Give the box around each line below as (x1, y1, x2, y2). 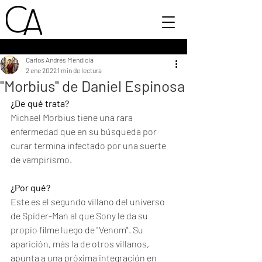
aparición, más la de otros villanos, (11, 238, 151, 249)
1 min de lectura (57, 66, 102, 74)
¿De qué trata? (11, 98, 69, 109)
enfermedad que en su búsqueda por (11, 126, 158, 137)
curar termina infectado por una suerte (11, 140, 168, 151)
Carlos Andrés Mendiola (26, 56, 94, 64)
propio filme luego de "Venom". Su (11, 224, 145, 235)
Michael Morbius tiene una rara (11, 112, 135, 123)
